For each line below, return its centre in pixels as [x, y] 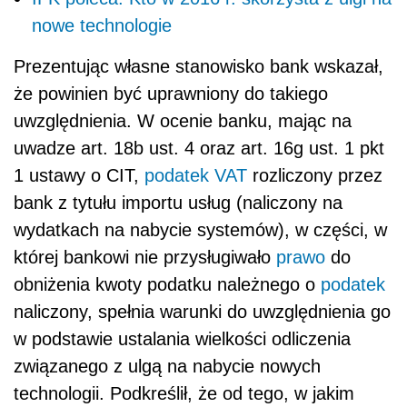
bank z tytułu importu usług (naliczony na [178, 203]
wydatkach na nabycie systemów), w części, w [200, 230]
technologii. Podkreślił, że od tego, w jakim [184, 394]
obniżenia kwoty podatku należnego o [167, 285]
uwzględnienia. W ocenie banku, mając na [183, 121]
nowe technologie [102, 26]
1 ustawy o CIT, [79, 176]
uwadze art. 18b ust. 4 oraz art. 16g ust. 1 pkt [199, 149]
